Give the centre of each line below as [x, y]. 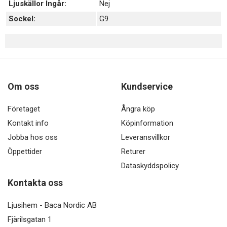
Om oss [23, 86]
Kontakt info [28, 123]
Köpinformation [147, 123]
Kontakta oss [35, 182]
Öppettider [25, 151]
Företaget [24, 109]
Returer [133, 151]
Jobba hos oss [33, 137]
